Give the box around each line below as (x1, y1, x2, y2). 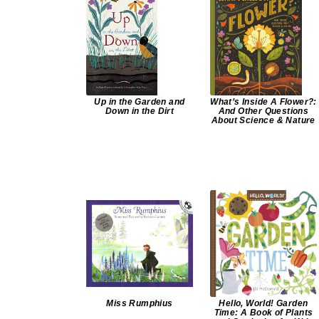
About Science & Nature (211, 115, 315, 126)
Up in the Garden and (94, 97, 185, 108)
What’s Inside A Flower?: (210, 97, 317, 108)
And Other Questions (218, 106, 309, 117)
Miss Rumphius (106, 298, 173, 309)
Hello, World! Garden (219, 298, 308, 309)
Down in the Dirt (105, 106, 174, 117)
